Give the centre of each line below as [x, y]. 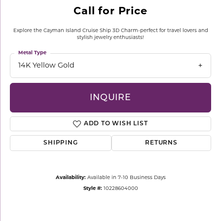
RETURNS [161, 143]
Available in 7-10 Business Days [126, 178]
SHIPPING [61, 143]
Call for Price [110, 12]
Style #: [92, 189]
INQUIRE [110, 98]
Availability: [71, 178]
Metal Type [32, 53]
